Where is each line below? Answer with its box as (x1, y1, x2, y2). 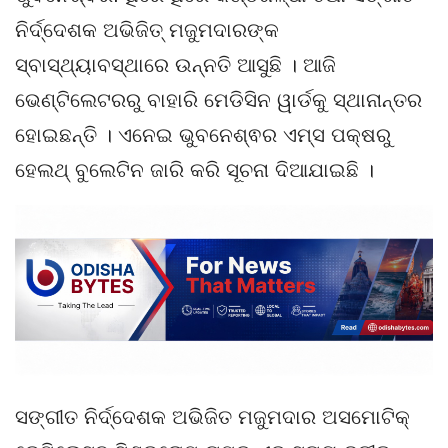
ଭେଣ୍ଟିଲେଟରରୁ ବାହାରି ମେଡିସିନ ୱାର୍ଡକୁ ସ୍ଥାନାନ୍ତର (15, 88, 422, 111)
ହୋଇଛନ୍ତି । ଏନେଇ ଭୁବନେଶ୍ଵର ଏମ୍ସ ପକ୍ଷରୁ (15, 123, 391, 146)
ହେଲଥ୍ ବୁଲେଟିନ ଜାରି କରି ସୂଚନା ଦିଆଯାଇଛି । (15, 158, 374, 181)
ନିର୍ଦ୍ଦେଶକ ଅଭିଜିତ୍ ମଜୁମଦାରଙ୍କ (15, 18, 279, 41)
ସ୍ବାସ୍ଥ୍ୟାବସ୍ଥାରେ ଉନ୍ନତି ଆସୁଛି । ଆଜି (15, 53, 336, 76)
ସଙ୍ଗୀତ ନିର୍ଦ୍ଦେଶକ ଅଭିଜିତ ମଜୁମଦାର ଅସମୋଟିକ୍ (15, 406, 410, 429)
